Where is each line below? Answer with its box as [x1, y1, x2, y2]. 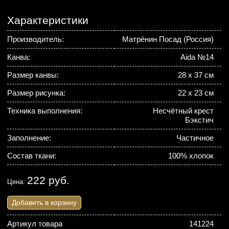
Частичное [176, 133, 214, 142]
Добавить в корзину [12, 198, 77, 207]
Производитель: [7, 35, 64, 43]
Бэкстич [185, 116, 214, 124]
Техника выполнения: [7, 106, 83, 115]
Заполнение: [7, 133, 52, 142]
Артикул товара [7, 219, 63, 228]
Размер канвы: [7, 71, 59, 79]
